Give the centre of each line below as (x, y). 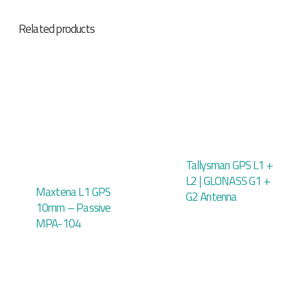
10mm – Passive (73, 207)
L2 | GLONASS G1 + (228, 181)
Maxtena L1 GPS (73, 192)
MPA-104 (58, 223)
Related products (57, 29)
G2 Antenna (211, 197)
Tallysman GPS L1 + (229, 165)
